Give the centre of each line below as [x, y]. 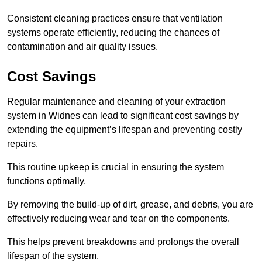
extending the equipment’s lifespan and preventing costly [125, 130]
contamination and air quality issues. [82, 47]
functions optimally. [46, 181]
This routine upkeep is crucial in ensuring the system [116, 167]
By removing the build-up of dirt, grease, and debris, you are [130, 205]
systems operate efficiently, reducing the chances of [113, 33]
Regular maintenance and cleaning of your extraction [116, 102]
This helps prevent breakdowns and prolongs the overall [123, 242]
